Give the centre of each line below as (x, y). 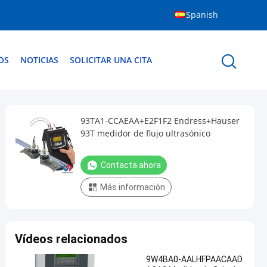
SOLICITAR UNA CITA (111, 60)
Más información (133, 187)
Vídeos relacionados (71, 239)
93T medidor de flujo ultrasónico (145, 133)
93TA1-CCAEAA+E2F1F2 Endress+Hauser (160, 121)
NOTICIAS (39, 60)
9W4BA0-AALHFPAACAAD (194, 259)
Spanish (202, 15)
